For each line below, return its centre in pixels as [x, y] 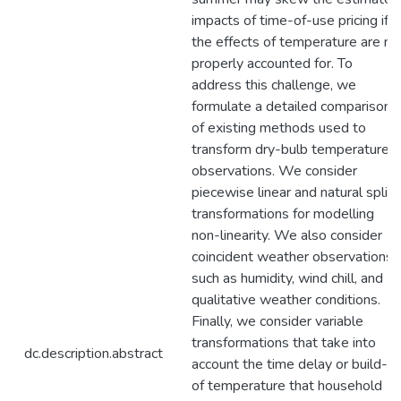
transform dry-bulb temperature [290, 149]
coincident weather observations [292, 257]
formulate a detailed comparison [291, 107]
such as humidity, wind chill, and [287, 278]
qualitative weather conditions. [286, 300]
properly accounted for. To [272, 64]
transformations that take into [284, 343]
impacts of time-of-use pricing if [290, 21]
